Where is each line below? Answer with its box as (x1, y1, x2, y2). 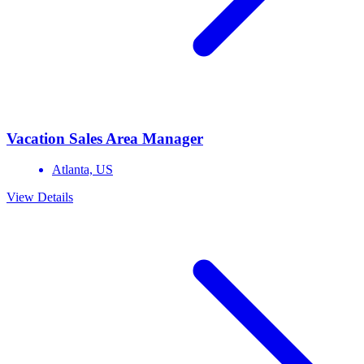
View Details (6, 190, 73, 205)
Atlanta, (52, 162, 96, 177)
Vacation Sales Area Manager (6, 129, 203, 147)
